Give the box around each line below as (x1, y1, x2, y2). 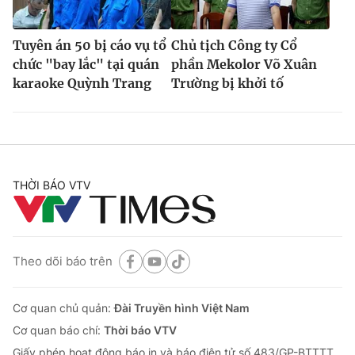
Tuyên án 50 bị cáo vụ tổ (13, 36, 166, 53)
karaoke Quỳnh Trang (13, 74, 151, 91)
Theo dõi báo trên (13, 254, 113, 269)
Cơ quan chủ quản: (13, 300, 114, 315)
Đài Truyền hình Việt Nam (114, 300, 250, 315)
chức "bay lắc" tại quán (13, 55, 159, 72)
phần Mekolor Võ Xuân (171, 55, 317, 72)
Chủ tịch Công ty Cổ (171, 36, 297, 53)
